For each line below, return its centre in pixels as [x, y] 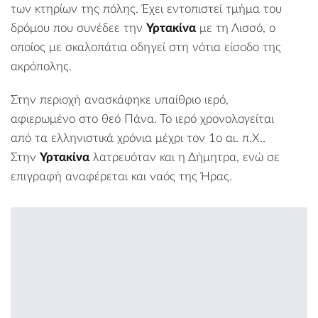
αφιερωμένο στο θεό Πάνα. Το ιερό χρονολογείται [142, 119]
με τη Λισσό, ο [236, 28]
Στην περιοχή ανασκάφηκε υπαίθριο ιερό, [120, 99]
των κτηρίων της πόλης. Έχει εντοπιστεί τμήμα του [146, 9]
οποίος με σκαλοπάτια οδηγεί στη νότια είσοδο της [146, 47]
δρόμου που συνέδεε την [78, 28]
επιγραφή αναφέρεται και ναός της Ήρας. [121, 176]
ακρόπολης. [41, 66]
